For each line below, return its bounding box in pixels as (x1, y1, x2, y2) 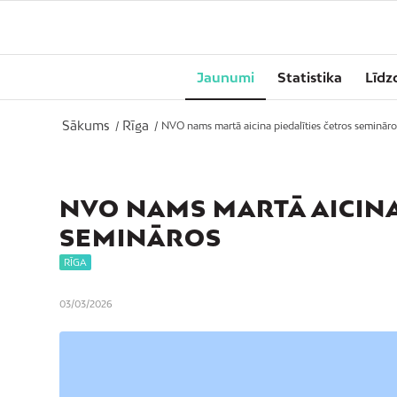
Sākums (62, 118, 110, 133)
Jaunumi (197, 69, 254, 85)
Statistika (277, 69, 342, 85)
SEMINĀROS (59, 224, 222, 252)
